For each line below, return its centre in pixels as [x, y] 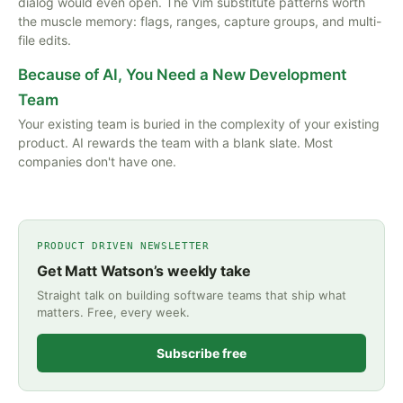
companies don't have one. [97, 161]
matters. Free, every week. [113, 312]
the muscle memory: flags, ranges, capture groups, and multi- [200, 21]
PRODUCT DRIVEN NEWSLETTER [123, 246]
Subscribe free [201, 353]
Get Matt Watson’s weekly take [144, 271]
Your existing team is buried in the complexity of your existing [199, 124]
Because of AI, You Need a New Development [182, 75]
